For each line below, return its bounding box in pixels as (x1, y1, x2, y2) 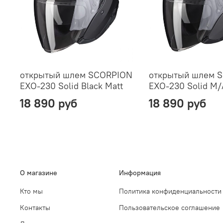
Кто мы (20, 187, 43, 196)
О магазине (20, 168, 57, 178)
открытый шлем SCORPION (20, 69, 133, 81)
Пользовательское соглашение (119, 203, 220, 213)
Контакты (20, 203, 50, 213)
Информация (119, 168, 161, 178)
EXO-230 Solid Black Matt (20, 80, 123, 92)
